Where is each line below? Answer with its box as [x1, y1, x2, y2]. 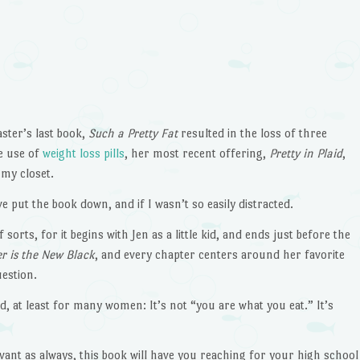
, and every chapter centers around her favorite [94, 247, 345, 261]
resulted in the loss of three [177, 126, 327, 141]
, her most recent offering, [124, 146, 269, 161]
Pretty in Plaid [268, 146, 342, 161]
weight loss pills [42, 146, 125, 161]
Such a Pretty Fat [88, 126, 178, 141]
